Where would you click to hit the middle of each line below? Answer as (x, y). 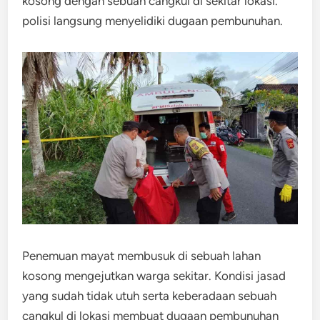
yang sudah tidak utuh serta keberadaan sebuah (150, 295)
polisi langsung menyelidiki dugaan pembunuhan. (153, 21)
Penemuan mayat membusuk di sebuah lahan (142, 255)
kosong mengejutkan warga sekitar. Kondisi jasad (154, 275)
